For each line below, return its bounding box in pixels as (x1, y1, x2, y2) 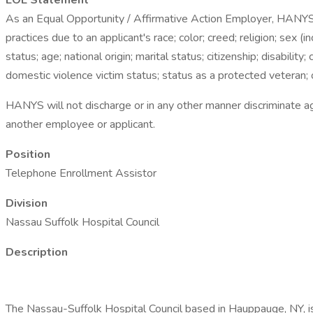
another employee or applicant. (6, 117, 155, 132)
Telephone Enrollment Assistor (6, 166, 156, 181)
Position (6, 147, 50, 162)
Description (6, 245, 68, 260)
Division (6, 196, 48, 211)
